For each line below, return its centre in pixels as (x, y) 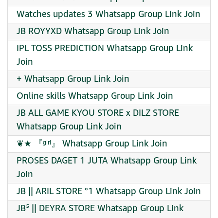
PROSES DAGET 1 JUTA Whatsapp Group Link (107, 161)
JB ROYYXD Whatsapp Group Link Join (93, 31)
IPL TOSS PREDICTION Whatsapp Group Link (105, 48)
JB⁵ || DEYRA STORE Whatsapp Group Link (100, 209)
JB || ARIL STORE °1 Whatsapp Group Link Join (109, 191)
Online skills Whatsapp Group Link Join (95, 96)
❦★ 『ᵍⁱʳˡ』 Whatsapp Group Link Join (92, 144)
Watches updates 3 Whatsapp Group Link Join (109, 14)
